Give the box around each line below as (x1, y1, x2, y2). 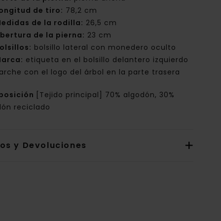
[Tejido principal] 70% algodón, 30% (36, 90, 175, 100)
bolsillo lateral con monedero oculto (32, 42, 177, 53)
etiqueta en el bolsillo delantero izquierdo (23, 55, 189, 65)
